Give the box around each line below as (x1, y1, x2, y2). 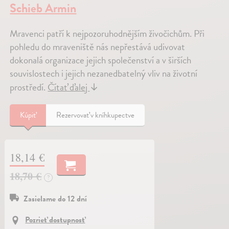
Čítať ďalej (48, 80, 90, 95)
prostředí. (10, 80, 48, 95)
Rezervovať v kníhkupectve (56, 109, 135, 121)
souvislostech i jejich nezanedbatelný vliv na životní (10, 66, 198, 81)
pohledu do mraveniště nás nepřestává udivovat (10, 39, 186, 55)
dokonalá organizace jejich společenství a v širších (10, 53, 192, 68)
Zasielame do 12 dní (24, 193, 87, 205)
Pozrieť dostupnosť (25, 214, 85, 226)
